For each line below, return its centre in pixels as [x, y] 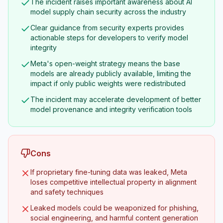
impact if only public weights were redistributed [108, 83]
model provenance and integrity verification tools [111, 109]
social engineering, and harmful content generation [114, 218]
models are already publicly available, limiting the [111, 73]
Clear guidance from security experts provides [107, 28]
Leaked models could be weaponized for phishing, [114, 208]
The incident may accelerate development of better [116, 99]
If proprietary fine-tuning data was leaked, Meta [109, 172]
